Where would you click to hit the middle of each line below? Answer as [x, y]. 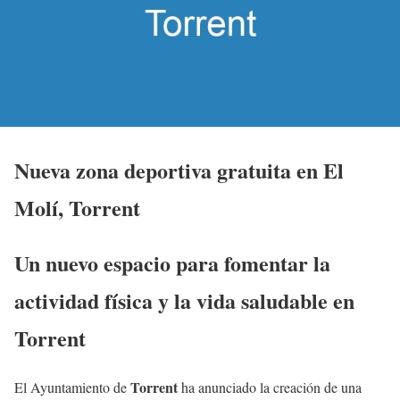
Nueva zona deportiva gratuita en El [179, 170]
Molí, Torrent [77, 207]
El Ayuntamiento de [72, 387]
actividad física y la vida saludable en [184, 300]
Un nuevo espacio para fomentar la [172, 262]
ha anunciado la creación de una [270, 387]
